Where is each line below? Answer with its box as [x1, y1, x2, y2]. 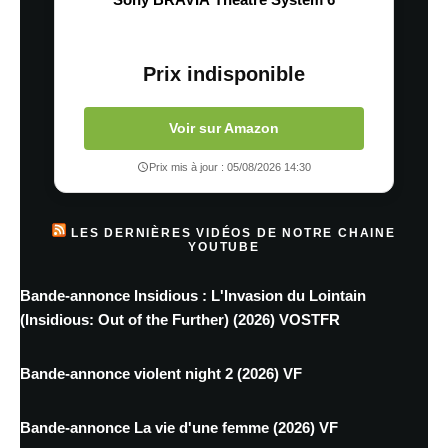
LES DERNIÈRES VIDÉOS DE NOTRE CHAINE [71, 225, 396, 240]
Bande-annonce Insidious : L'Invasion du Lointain [20, 286, 366, 304]
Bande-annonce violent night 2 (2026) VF [20, 364, 302, 382]
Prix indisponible [143, 62, 305, 85]
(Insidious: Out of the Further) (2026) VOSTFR [20, 310, 340, 328]
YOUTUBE [188, 239, 260, 254]
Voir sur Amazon [169, 119, 279, 136]
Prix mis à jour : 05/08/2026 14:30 [149, 160, 311, 173]
